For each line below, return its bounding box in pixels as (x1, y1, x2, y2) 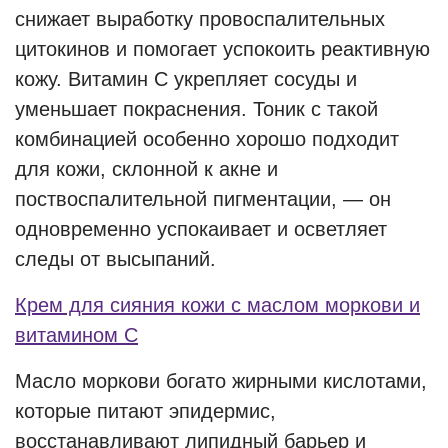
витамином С (15, 324, 138, 346)
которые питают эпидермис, (15, 400, 276, 422)
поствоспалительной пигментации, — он (15, 188, 391, 210)
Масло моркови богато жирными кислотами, (15, 370, 427, 392)
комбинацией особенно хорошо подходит (15, 128, 399, 150)
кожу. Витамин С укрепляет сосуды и (15, 68, 357, 90)
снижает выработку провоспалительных (15, 8, 385, 30)
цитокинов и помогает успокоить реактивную (15, 38, 430, 60)
